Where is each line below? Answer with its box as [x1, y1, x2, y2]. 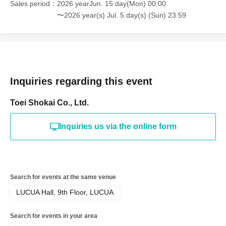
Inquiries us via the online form [59, 122, 177, 131]
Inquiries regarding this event [10, 76, 152, 87]
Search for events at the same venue [10, 174, 116, 181]
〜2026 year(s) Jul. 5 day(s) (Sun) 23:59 [57, 11, 186, 19]
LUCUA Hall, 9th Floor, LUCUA [16, 188, 114, 196]
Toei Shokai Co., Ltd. [10, 98, 89, 107]
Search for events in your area [10, 212, 97, 219]
